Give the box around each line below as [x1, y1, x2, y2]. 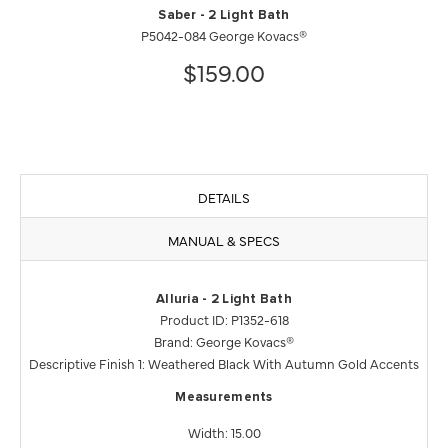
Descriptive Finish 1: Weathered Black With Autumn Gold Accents [29, 353, 419, 372]
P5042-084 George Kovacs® [141, 25, 307, 44]
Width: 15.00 [187, 422, 261, 441]
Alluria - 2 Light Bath [156, 292, 292, 306]
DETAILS [198, 187, 250, 206]
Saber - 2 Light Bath [158, 8, 290, 22]
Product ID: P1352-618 [159, 309, 289, 328]
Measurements [175, 390, 273, 404]
